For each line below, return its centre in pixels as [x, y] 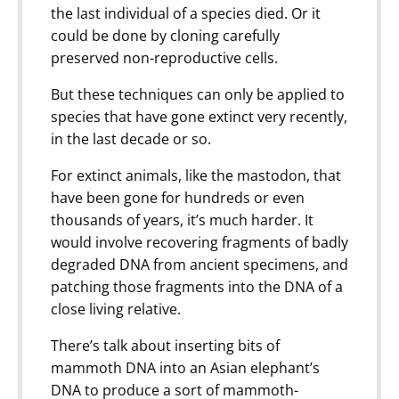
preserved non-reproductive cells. [164, 57]
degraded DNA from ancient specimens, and [199, 264]
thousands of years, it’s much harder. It [182, 220]
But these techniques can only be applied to [198, 94]
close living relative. [116, 309]
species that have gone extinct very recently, [199, 116]
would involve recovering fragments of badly [199, 242]
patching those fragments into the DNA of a [197, 286]
